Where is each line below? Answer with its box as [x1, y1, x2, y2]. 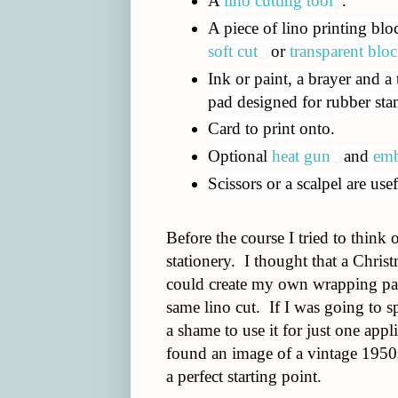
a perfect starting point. [166, 366, 322, 386]
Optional [207, 146, 272, 165]
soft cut [207, 41, 258, 60]
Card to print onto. [207, 119, 335, 139]
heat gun [271, 146, 330, 165]
